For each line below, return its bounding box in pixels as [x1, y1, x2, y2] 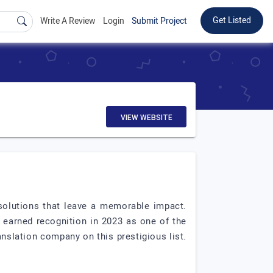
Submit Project [132, 15, 187, 27]
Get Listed [213, 14, 251, 27]
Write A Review [40, 15, 96, 27]
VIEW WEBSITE [120, 113, 172, 122]
